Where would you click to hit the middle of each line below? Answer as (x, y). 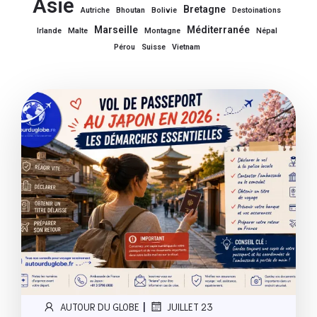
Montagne (162, 30)
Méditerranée (218, 29)
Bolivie (164, 10)
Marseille (116, 29)
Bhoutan (131, 10)
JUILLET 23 (190, 306)
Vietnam (186, 47)
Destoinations (257, 10)
